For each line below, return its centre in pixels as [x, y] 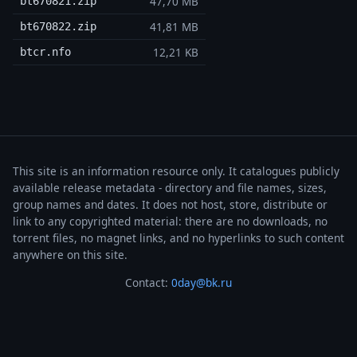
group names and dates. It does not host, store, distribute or [170, 205]
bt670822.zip [58, 27]
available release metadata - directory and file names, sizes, [170, 188]
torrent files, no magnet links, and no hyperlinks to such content [178, 238]
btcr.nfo [45, 52]
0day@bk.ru [202, 282]
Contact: [148, 282]
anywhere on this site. [70, 255]
